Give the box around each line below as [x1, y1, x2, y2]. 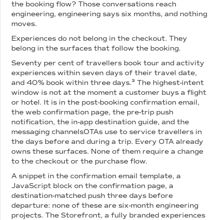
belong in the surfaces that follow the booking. [11, 44, 181, 53]
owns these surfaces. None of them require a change [11, 147, 204, 156]
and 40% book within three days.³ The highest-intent [11, 78, 204, 87]
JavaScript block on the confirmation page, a [11, 181, 174, 190]
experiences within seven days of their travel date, [11, 68, 197, 77]
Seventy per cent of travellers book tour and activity [11, 58, 205, 67]
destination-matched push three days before [11, 191, 173, 200]
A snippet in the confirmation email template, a [11, 171, 181, 180]
